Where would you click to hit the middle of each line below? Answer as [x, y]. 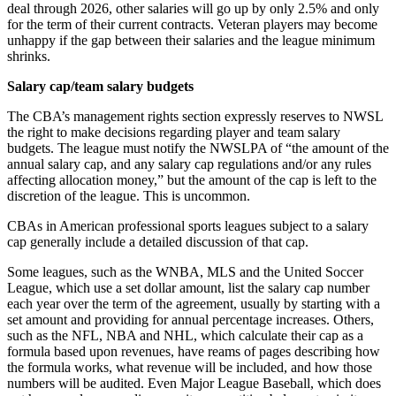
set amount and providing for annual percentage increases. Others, [190, 319]
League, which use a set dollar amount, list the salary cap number [188, 287]
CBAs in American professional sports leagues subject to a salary [188, 225]
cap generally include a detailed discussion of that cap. [158, 241]
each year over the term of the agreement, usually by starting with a [194, 303]
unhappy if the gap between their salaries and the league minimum [191, 40]
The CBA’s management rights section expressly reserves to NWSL [195, 116]
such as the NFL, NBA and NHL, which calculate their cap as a [185, 335]
